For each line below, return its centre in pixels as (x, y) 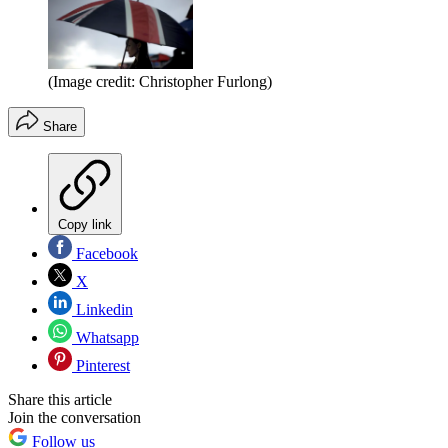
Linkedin (102, 309)
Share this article (60, 399)
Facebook (105, 253)
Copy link (85, 224)
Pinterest (101, 365)
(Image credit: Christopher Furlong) (160, 81)
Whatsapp (105, 337)
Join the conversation (74, 417)
